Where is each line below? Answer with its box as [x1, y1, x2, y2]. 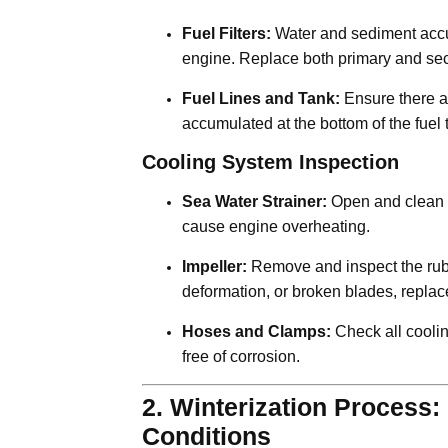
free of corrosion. [182, 347, 300, 365]
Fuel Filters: [182, 24, 271, 42]
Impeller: [182, 257, 247, 275]
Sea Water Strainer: [182, 192, 327, 210]
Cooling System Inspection [142, 150, 399, 173]
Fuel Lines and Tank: [182, 89, 340, 107]
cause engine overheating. [182, 217, 370, 235]
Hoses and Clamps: [182, 322, 331, 340]
